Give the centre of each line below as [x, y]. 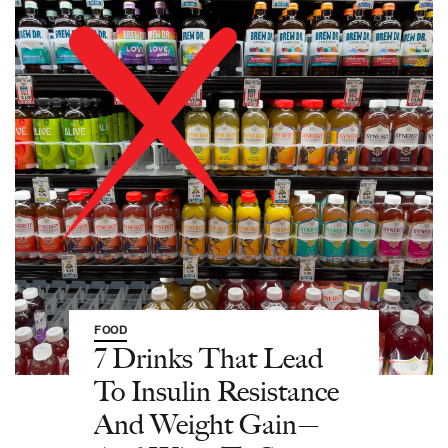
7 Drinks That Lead [208, 357]
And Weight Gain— [207, 423]
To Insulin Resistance [216, 390]
